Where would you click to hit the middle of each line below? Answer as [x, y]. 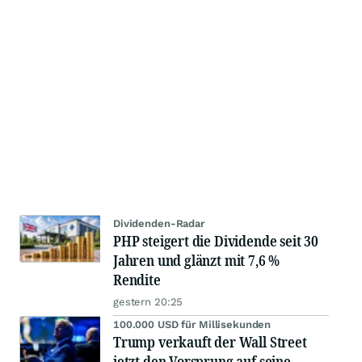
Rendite [137, 280]
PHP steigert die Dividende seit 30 [216, 241]
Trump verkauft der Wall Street [210, 342]
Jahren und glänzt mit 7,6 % [197, 261]
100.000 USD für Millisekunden [192, 325]
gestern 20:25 [148, 302]
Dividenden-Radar [159, 224]
